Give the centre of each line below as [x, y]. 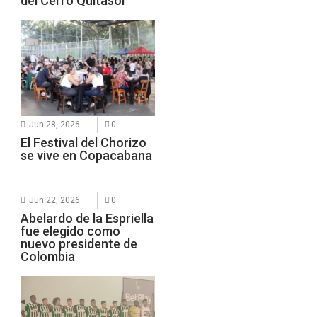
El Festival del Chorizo [84, 143]
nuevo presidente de [79, 244]
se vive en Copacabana [87, 156]
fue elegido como [71, 231]
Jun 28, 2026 [55, 125]
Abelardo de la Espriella [87, 219]
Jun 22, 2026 [55, 201]
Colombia [48, 257]
